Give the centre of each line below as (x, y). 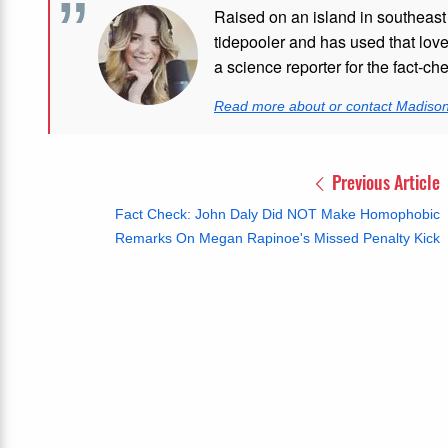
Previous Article (384, 181)
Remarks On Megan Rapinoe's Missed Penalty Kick (277, 237)
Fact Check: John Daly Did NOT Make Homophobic (277, 213)
